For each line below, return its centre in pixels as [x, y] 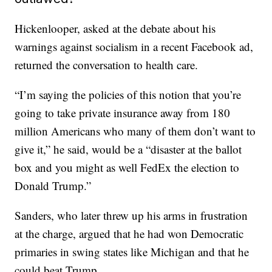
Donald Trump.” [53, 185]
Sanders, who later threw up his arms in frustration [131, 215]
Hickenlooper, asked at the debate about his [115, 28]
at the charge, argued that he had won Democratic [129, 233]
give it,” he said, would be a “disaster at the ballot [128, 149]
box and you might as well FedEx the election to [127, 167]
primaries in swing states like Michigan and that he [132, 252]
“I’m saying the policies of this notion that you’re [128, 94]
